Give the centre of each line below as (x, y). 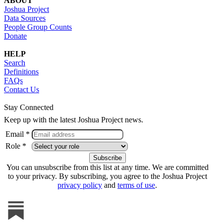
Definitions (21, 71)
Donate (15, 36)
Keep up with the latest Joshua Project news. (74, 119)
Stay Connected (29, 107)
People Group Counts (38, 27)
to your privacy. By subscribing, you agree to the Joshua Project (107, 176)
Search (15, 62)
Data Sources (25, 18)
